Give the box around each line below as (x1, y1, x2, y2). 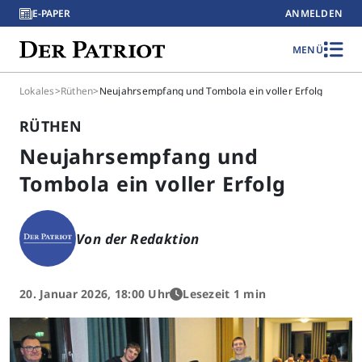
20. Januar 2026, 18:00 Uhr (19, 286, 170, 301)
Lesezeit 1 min (183, 286, 267, 301)
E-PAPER (32, 6, 70, 20)
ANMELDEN (285, 6, 343, 20)
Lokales (19, 84, 55, 98)
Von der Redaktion (76, 229, 200, 248)
